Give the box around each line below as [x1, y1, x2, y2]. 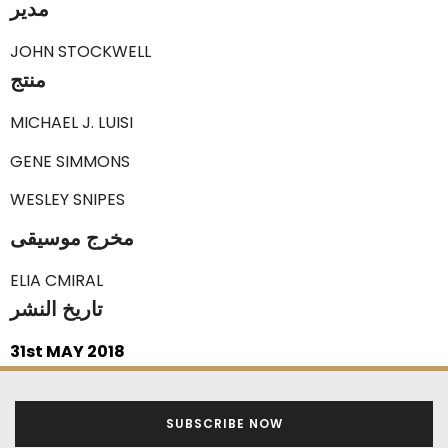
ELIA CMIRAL [10, 269, 103, 293]
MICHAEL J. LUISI [10, 111, 133, 135]
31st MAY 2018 [10, 340, 125, 364]
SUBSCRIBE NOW [165, 415, 283, 433]
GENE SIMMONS [10, 149, 130, 173]
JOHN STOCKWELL [10, 40, 151, 64]
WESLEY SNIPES [10, 188, 125, 212]
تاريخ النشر [10, 295, 103, 324]
